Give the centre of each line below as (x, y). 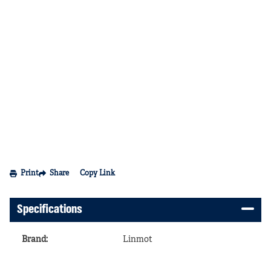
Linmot (138, 240)
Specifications (50, 210)
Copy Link (97, 174)
